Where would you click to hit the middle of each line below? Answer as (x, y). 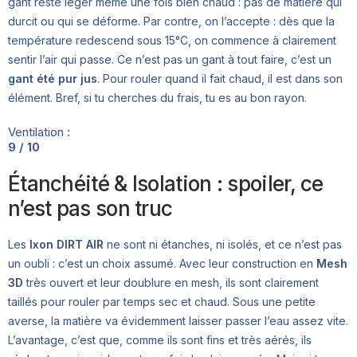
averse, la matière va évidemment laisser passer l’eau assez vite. (178, 321)
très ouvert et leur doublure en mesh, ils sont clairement (171, 283)
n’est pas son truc (90, 209)
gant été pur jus (53, 79)
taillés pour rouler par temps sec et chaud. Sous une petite (162, 302)
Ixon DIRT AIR (67, 245)
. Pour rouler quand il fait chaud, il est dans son (220, 79)
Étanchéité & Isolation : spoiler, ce (166, 184)
